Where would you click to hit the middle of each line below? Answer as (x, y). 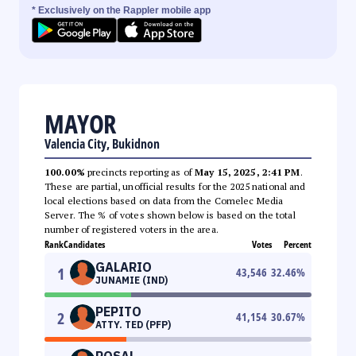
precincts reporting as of (140, 172)
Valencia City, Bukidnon (102, 143)
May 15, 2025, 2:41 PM (248, 172)
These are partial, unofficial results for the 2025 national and (175, 186)
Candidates (84, 244)
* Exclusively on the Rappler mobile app (121, 10)
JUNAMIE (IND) (132, 280)
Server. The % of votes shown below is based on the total (170, 215)
